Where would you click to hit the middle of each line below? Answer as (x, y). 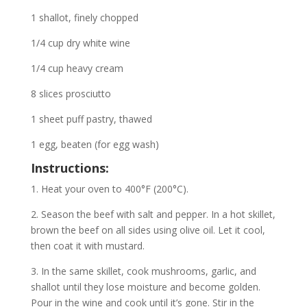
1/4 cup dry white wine (80, 43)
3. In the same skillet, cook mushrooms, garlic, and (143, 271)
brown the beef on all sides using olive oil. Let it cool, (148, 230)
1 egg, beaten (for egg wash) (95, 144)
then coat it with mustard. (87, 246)
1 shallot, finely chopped (84, 17)
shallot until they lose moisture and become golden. (145, 287)
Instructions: (70, 168)
